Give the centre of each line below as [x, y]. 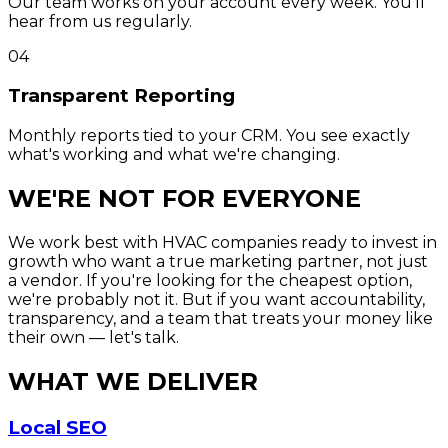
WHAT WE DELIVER [133, 381]
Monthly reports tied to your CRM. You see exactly [209, 136]
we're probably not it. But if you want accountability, [216, 299]
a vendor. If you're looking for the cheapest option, [210, 280]
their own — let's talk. [93, 337]
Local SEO [57, 427]
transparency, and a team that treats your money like [220, 318]
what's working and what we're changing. [174, 155]
